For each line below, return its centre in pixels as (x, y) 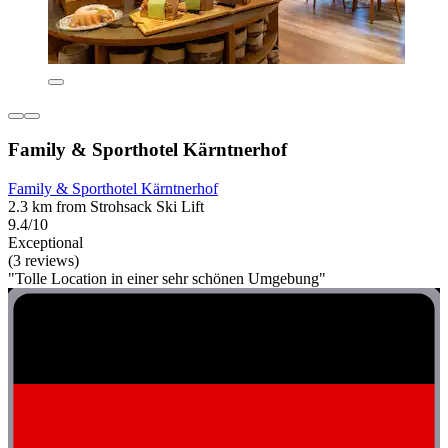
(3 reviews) (43, 260)
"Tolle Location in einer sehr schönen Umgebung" (167, 278)
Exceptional (45, 242)
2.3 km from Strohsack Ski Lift (106, 206)
